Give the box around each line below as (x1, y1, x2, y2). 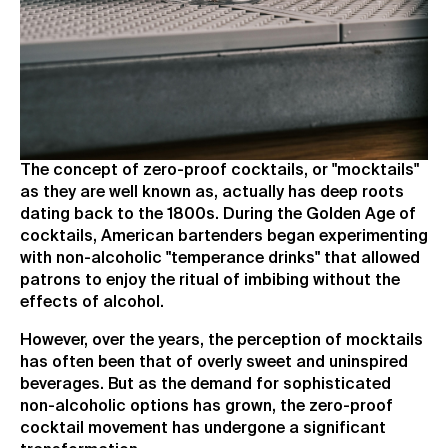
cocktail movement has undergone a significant (20, 420, 386, 437)
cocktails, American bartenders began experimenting (20, 228, 428, 245)
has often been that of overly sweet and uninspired (20, 354, 408, 371)
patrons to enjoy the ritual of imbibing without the (20, 272, 400, 289)
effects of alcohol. (20, 294, 164, 311)
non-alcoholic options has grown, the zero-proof (20, 398, 393, 415)
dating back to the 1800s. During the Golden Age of (20, 206, 416, 223)
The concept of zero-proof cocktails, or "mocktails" (20, 162, 419, 179)
